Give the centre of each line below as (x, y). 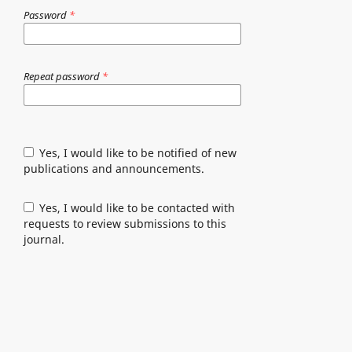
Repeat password (62, 77)
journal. (44, 240)
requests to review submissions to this (125, 224)
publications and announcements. (114, 169)
